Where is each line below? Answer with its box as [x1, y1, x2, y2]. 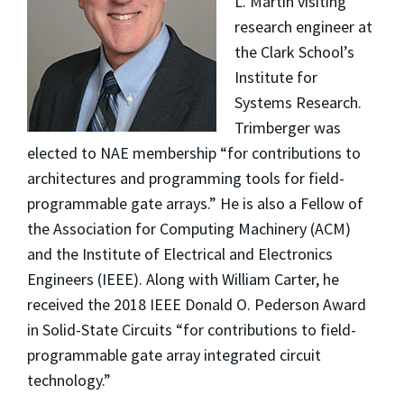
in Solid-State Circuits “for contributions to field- [27, 318, 356, 340]
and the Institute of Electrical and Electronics [27, 243, 333, 264]
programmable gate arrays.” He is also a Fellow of [27, 192, 363, 214]
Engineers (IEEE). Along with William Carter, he [27, 268, 339, 289]
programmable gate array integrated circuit [27, 344, 321, 365]
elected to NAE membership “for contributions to [27, 142, 361, 163]
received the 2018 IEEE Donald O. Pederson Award [27, 293, 366, 315]
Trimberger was [234, 116, 341, 138]
